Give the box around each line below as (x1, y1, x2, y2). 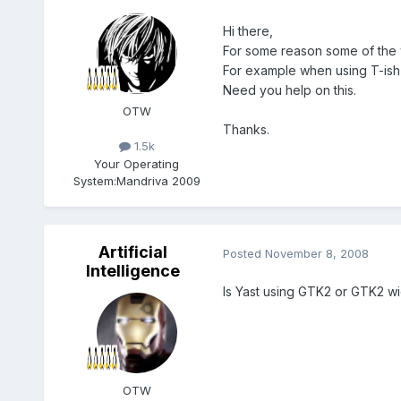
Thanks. (222, 122, 269, 138)
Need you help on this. (222, 82, 356, 98)
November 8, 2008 (264, 245, 369, 260)
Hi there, (222, 23, 273, 39)
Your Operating (94, 156, 180, 171)
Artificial (98, 243, 168, 262)
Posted (222, 245, 265, 260)
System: (73, 173, 116, 188)
